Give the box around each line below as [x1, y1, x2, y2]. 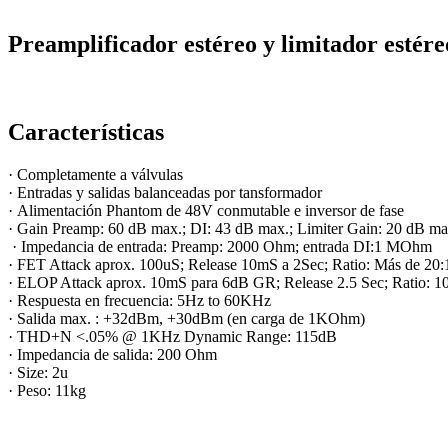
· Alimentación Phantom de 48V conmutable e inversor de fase [8, 202, 404, 220]
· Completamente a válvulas [8, 166, 183, 184]
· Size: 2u [8, 364, 68, 382]
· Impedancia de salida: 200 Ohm [8, 346, 217, 364]
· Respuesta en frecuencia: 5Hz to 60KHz [8, 292, 271, 310]
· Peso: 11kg [8, 382, 86, 400]
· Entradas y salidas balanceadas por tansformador [8, 184, 322, 202]
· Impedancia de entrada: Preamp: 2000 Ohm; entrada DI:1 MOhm [8, 238, 432, 256]
